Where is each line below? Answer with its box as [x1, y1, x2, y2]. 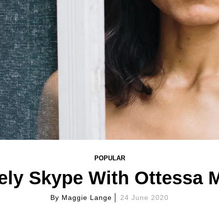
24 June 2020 [120, 194, 169, 201]
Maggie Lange [62, 194, 112, 201]
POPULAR [94, 154, 125, 162]
